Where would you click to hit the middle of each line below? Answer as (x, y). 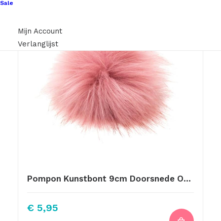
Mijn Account (40, 31)
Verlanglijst (38, 44)
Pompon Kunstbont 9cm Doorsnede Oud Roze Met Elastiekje (187, 179)
